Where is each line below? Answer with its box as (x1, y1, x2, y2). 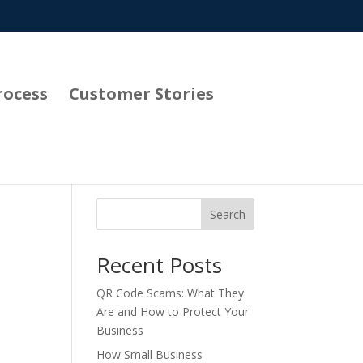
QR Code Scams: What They (96, 285, 245, 301)
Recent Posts (96, 250, 223, 280)
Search (209, 206, 246, 222)
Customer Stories (69, 82, 214, 105)
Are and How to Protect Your (96, 304, 250, 319)
